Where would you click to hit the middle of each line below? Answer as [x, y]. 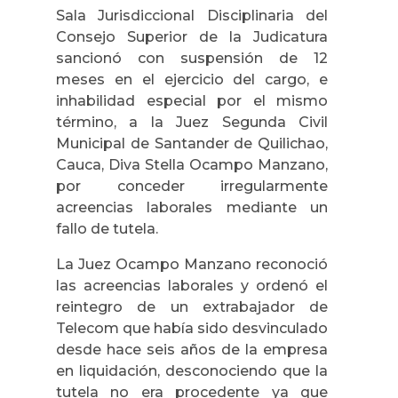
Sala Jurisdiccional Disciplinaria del [192, 15]
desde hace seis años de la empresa [192, 349]
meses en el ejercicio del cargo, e [192, 79]
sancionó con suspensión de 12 [192, 58]
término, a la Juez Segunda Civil [192, 122]
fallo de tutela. [107, 228]
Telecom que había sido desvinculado [192, 328]
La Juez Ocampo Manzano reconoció [192, 264]
